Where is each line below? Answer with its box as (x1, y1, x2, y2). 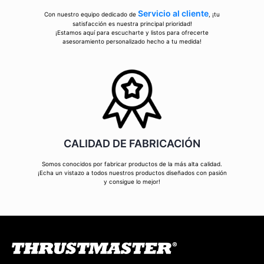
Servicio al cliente (138, 8, 209, 19)
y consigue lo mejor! (104, 178, 160, 186)
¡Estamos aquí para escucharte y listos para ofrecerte (55, 29, 209, 37)
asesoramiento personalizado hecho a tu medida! (62, 38, 202, 45)
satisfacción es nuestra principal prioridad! (72, 20, 192, 28)
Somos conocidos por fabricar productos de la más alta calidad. (42, 160, 222, 168)
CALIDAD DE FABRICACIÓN (64, 137, 200, 150)
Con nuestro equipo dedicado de (44, 11, 138, 18)
